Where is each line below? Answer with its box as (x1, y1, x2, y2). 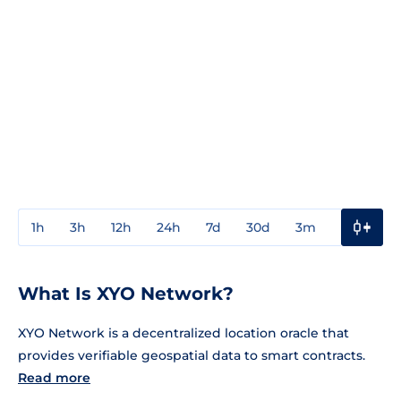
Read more (18, 369, 90, 386)
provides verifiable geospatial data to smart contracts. (18, 346, 365, 363)
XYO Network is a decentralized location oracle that (18, 324, 349, 341)
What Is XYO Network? (18, 282, 234, 304)
